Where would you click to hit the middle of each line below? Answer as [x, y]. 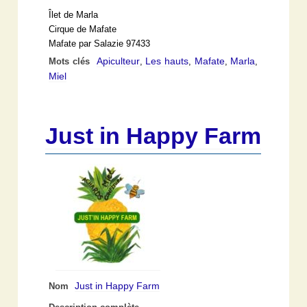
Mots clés [71, 61]
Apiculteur [118, 61]
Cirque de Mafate [83, 29]
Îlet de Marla [74, 15]
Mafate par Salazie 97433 [100, 44]
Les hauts [167, 61]
